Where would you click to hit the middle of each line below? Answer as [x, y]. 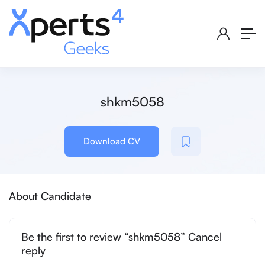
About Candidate [50, 196]
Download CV [112, 141]
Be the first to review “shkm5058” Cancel [122, 237]
